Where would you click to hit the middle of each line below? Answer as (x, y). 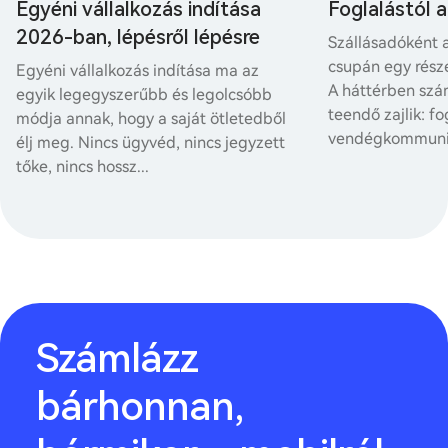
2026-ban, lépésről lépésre (138, 36)
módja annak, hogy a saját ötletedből (151, 118)
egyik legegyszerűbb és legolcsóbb (144, 94)
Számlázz (117, 358)
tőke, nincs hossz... (82, 166)
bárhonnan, (139, 406)
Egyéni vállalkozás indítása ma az (137, 70)
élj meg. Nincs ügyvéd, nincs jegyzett (150, 142)
